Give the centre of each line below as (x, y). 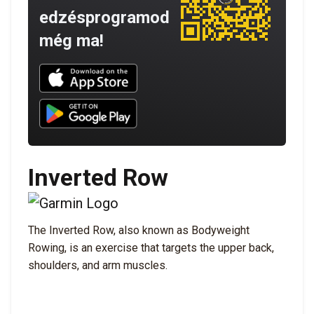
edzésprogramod (104, 17)
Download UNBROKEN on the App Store (157, 69)
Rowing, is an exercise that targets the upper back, (151, 247)
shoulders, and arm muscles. (98, 265)
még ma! (71, 40)
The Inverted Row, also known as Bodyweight (139, 230)
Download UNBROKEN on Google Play (152, 105)
